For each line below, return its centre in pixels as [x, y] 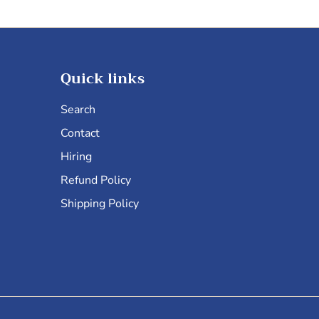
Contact [80, 133]
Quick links [103, 78]
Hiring [76, 156]
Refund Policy [96, 180]
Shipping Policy [100, 203]
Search [78, 109]
